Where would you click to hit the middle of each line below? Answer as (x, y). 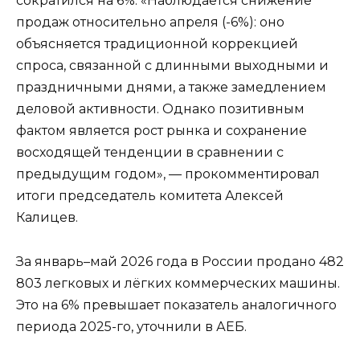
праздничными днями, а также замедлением (171, 88)
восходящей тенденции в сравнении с (150, 153)
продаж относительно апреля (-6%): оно (150, 22)
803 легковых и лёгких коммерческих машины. (178, 283)
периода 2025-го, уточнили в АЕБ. (131, 326)
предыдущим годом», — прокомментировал (168, 174)
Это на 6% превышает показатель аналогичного (176, 305)
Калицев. (47, 218)
